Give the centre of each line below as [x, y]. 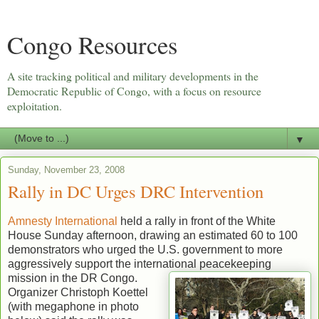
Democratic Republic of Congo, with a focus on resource [134, 91]
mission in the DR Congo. [73, 278]
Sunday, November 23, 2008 [66, 170]
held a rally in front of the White [197, 221]
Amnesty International [63, 221]
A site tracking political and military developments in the [133, 76]
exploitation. [35, 106]
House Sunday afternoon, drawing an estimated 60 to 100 [153, 235]
